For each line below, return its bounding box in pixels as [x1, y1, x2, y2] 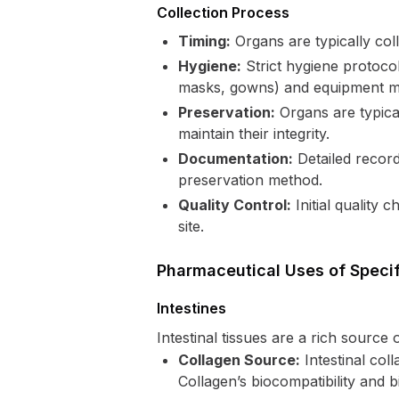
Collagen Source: [178, 351, 300, 369]
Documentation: [178, 150, 293, 167]
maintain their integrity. [178, 125, 330, 142]
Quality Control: [178, 196, 291, 214]
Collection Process [157, 4, 289, 21]
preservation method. [178, 171, 322, 189]
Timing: [178, 32, 231, 50]
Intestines [157, 299, 226, 317]
